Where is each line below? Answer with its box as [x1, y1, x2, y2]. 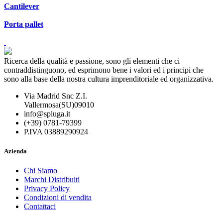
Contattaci [24, 202, 56, 211]
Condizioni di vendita [24, 193, 92, 202]
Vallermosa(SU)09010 [24, 101, 94, 109]
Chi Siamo [24, 166, 57, 175]
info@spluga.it [24, 110, 70, 118]
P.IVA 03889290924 [24, 127, 88, 136]
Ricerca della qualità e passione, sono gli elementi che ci [4, 57, 180, 65]
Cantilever [4, 2, 39, 10]
